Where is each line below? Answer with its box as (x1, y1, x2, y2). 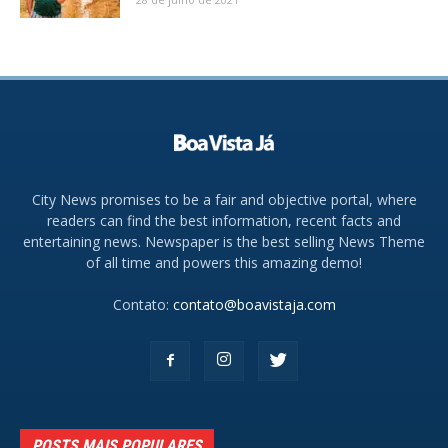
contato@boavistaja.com (172, 295, 336, 315)
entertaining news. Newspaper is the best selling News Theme (23, 232, 425, 252)
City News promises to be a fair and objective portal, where (31, 190, 417, 210)
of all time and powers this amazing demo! (86, 253, 362, 273)
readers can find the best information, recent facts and (47, 211, 401, 231)
